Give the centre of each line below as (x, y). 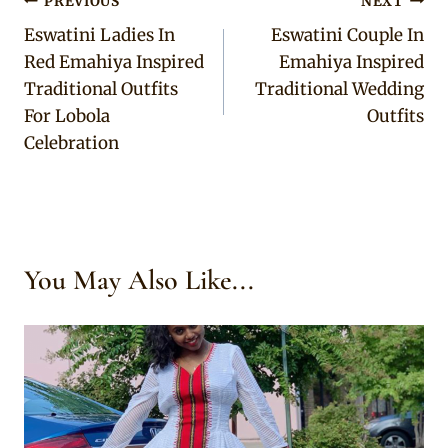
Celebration (71, 143)
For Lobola (67, 116)
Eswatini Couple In (347, 35)
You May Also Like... (139, 280)
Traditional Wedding (339, 89)
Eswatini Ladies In (99, 35)
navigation (81, 48)
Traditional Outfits (101, 89)
